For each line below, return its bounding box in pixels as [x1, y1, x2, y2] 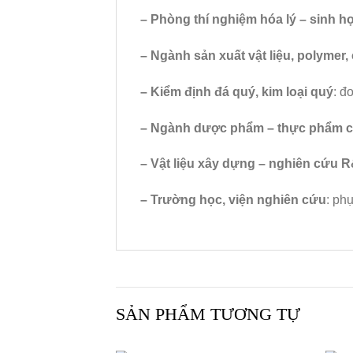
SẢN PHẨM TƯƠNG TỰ [116, 304, 300, 325]
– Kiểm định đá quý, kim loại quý [140, 84, 333, 98]
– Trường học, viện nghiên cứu [140, 193, 326, 207]
